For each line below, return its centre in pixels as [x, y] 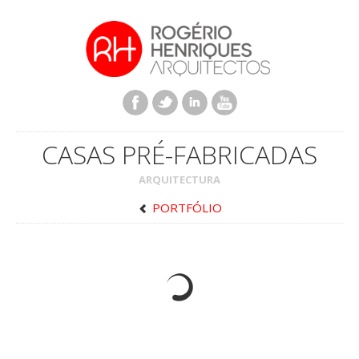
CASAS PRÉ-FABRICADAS [179, 154]
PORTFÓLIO [185, 208]
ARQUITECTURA [179, 179]
